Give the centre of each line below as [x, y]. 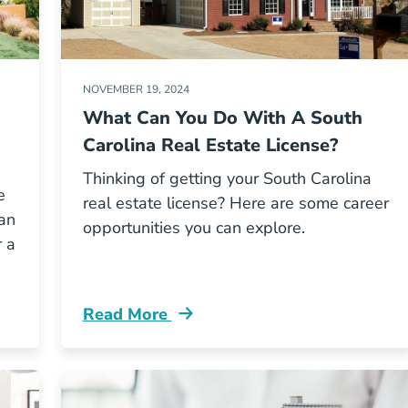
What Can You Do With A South [222, 118]
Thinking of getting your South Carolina [227, 178]
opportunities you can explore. [194, 228]
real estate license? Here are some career [235, 203]
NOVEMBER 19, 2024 [136, 89]
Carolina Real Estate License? [210, 145]
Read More [127, 314]
